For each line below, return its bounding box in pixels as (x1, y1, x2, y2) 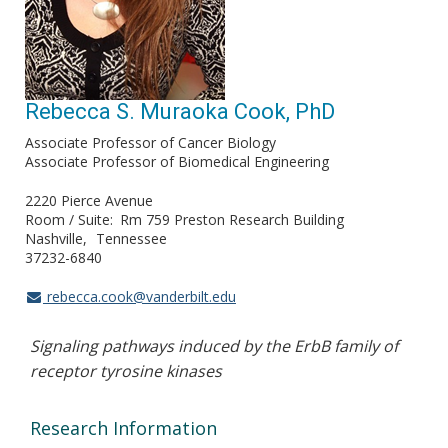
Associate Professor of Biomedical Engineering (25, 152, 329, 171)
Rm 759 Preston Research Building (120, 210, 344, 229)
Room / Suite (25, 210, 110, 229)
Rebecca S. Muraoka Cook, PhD (25, 99, 335, 124)
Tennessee (96, 229, 167, 248)
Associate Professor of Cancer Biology (25, 133, 276, 152)
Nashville (25, 229, 83, 248)
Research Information (30, 416, 217, 440)
